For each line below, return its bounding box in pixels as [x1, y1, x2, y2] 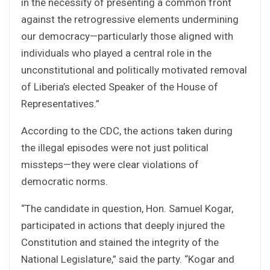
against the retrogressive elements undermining [21, 13, 239, 25]
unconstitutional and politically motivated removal [21, 63, 247, 76]
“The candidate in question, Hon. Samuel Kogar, [21, 202, 233, 215]
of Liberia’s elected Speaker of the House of [21, 80, 218, 93]
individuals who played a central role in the [21, 46, 212, 59]
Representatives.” [21, 97, 99, 110]
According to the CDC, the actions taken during [21, 124, 233, 137]
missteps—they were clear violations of [21, 158, 199, 171]
